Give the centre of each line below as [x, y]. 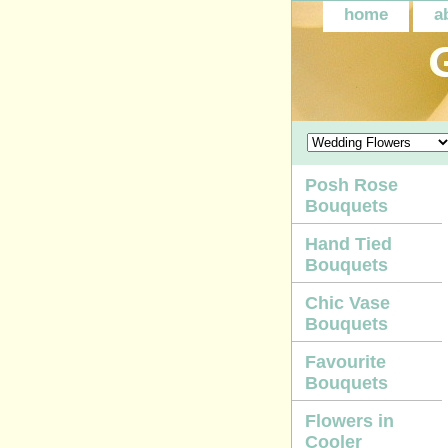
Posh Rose [351, 185]
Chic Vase [347, 303]
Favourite [345, 362]
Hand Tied [348, 244]
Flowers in [349, 421]
